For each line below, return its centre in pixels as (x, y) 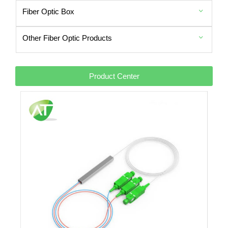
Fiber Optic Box (48, 11)
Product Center (114, 76)
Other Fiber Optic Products (67, 38)
